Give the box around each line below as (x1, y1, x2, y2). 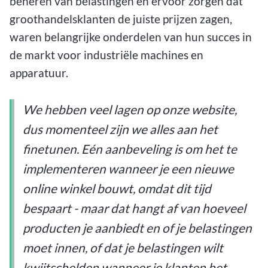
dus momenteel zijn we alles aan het (23, 121, 218, 136)
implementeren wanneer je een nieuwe (23, 160, 234, 176)
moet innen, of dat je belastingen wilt (23, 239, 224, 255)
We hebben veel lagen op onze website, (23, 101, 237, 117)
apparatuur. (10, 65, 68, 80)
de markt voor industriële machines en (10, 47, 203, 62)
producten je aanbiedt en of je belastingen (23, 220, 252, 235)
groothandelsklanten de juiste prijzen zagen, (10, 11, 232, 26)
